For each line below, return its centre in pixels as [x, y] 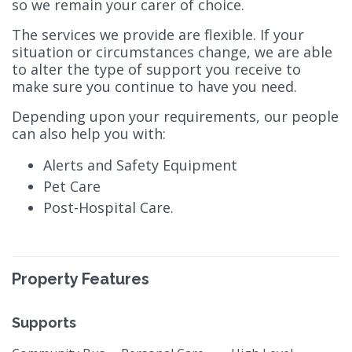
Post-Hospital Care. [108, 207]
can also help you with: [91, 133]
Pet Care [72, 186]
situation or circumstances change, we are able [172, 51]
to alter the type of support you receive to [156, 69]
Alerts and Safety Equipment [140, 165]
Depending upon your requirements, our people [175, 116]
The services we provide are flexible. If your [158, 34]
